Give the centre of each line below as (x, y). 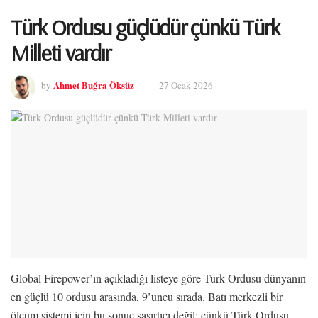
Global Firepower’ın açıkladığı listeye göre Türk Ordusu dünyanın (158, 278)
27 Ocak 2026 (186, 86)
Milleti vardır (61, 53)
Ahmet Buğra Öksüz (94, 85)
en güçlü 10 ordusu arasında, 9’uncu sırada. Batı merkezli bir (147, 296)
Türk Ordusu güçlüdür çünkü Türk (145, 27)
